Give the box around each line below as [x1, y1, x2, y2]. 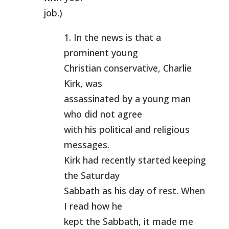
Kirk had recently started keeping [63, 154, 206, 166]
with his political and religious [63, 123, 190, 135]
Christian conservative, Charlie [63, 62, 192, 74]
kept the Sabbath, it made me [63, 215, 193, 227]
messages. [63, 139, 109, 151]
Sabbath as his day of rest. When [63, 185, 205, 197]
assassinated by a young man [63, 93, 191, 105]
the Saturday [63, 169, 120, 181]
